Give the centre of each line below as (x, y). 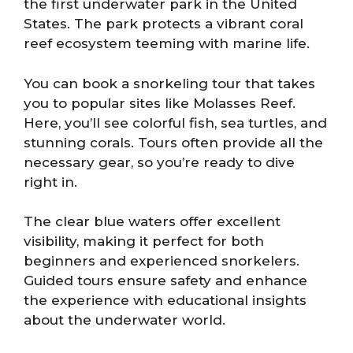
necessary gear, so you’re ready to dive (159, 162)
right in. (50, 182)
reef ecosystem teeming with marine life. (167, 43)
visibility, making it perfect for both (144, 241)
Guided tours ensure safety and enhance (165, 281)
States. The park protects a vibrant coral (163, 24)
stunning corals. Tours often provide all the (173, 142)
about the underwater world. (124, 320)
